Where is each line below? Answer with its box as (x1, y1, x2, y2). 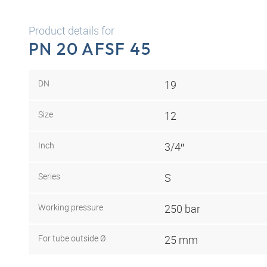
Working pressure (38, 201, 103, 213)
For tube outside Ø (38, 232, 105, 244)
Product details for (29, 23, 114, 38)
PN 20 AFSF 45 (29, 38, 151, 59)
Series (38, 170, 60, 182)
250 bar (164, 201, 200, 216)
